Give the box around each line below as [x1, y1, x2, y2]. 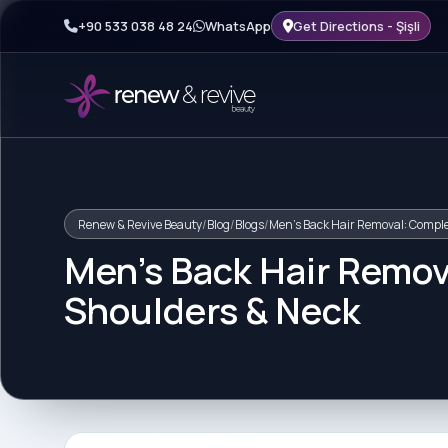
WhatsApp [205, 16, 271, 35]
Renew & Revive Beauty [77, 215, 202, 233]
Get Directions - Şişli [292, 16, 420, 35]
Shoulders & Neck [64, 286, 361, 336]
